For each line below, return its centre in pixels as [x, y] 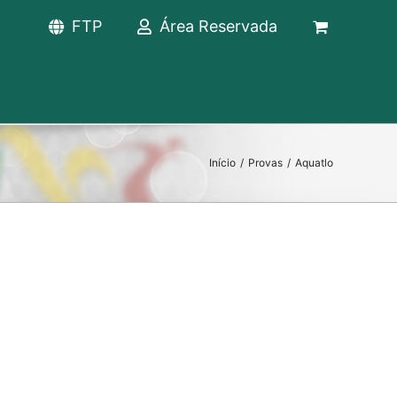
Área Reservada [218, 26]
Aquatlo [314, 163]
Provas [265, 163]
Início [222, 163]
